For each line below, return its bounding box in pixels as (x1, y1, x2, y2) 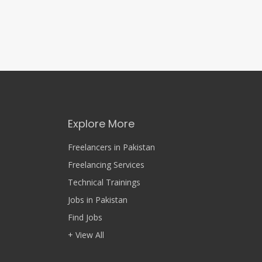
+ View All (68, 229, 104, 241)
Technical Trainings (68, 177, 140, 188)
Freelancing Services (68, 159, 144, 171)
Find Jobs (68, 212, 102, 223)
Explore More (68, 116, 135, 132)
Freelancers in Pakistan (68, 142, 155, 153)
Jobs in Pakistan (68, 194, 127, 206)
